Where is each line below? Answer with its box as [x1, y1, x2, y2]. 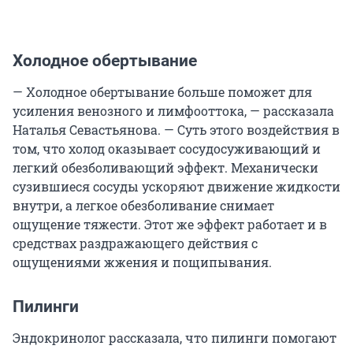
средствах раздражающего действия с [13, 235, 258, 252]
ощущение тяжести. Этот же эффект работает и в [13, 216, 327, 233]
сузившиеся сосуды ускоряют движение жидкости [13, 178, 340, 195]
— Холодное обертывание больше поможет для [13, 84, 312, 101]
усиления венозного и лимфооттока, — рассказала [13, 102, 334, 120]
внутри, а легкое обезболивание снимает [13, 197, 274, 214]
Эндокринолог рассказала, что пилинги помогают [13, 329, 336, 347]
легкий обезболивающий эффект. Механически [13, 159, 318, 176]
